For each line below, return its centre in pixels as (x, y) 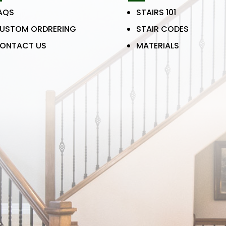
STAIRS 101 (156, 12)
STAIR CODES (162, 29)
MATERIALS (157, 45)
